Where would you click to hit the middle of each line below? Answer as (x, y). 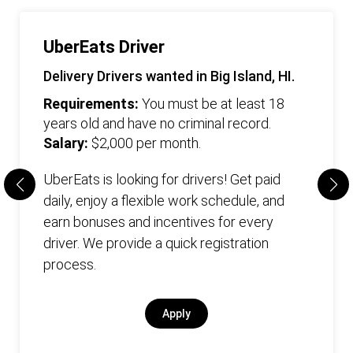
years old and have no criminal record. (157, 123)
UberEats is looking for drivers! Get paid (162, 179)
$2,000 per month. (146, 143)
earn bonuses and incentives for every (158, 222)
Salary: (67, 143)
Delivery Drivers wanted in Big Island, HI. (169, 76)
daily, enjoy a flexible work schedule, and (164, 201)
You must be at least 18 (213, 104)
